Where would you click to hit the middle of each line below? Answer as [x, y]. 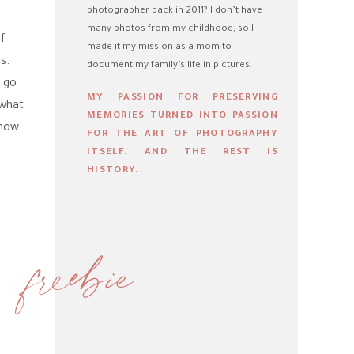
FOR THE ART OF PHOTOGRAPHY [183, 135]
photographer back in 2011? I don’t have [175, 11]
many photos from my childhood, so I [170, 30]
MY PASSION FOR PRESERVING [183, 98]
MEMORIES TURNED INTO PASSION [183, 117]
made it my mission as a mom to [159, 48]
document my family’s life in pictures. [169, 66]
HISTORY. [115, 171]
